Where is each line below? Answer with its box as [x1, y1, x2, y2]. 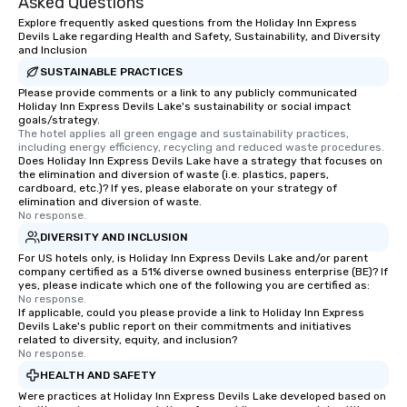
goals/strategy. [18, 114, 100, 126]
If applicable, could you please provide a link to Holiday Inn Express [18, 306, 364, 319]
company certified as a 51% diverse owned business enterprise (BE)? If [18, 265, 388, 278]
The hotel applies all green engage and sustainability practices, [18, 127, 349, 140]
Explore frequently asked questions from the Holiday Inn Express [18, 16, 357, 29]
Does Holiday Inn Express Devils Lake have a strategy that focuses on [18, 154, 382, 167]
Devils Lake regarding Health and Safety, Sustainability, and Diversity [18, 30, 381, 43]
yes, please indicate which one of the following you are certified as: [18, 279, 370, 292]
